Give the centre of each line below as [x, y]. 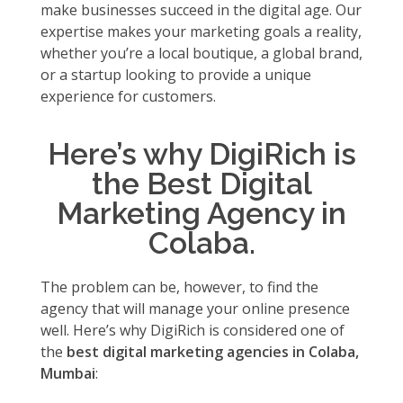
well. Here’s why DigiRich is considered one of [193, 330]
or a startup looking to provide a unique [176, 75]
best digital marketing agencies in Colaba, [211, 352]
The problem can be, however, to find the [179, 287]
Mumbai [68, 373]
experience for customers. [128, 96]
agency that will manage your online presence [195, 309]
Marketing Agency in [201, 213]
